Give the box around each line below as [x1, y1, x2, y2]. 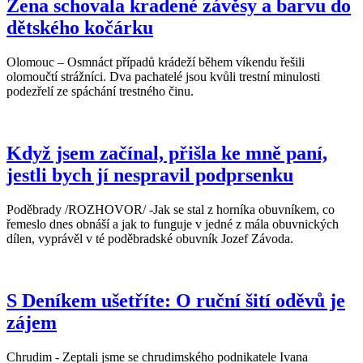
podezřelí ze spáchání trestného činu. [6, 84, 194, 99]
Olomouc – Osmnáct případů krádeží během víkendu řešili [6, 55, 305, 70]
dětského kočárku [6, 17, 153, 39]
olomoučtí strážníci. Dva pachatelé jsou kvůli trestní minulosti [6, 70, 320, 84]
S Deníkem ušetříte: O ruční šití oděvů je [6, 289, 345, 311]
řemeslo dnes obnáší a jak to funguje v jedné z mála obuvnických [6, 217, 339, 232]
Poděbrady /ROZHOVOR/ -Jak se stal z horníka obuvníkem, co [6, 203, 335, 217]
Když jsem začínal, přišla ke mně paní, [6, 143, 327, 164]
